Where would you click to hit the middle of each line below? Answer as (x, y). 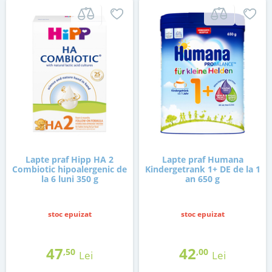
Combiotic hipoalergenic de (70, 169)
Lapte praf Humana (202, 160)
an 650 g (202, 179)
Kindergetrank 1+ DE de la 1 (202, 169)
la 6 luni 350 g (70, 179)
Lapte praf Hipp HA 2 (70, 160)
